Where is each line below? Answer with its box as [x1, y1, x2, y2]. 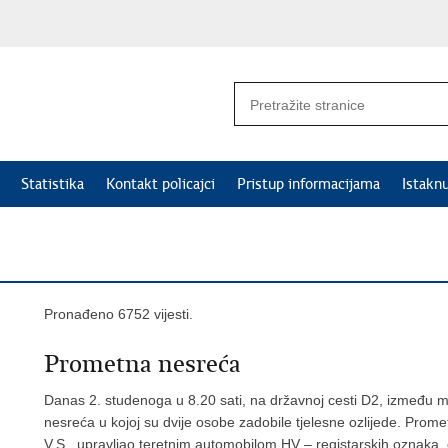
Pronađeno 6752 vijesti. [44, 306, 193, 322]
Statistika [21, 175, 84, 193]
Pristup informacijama [237, 175, 380, 193]
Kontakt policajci [106, 175, 215, 193]
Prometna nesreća [44, 349, 241, 379]
